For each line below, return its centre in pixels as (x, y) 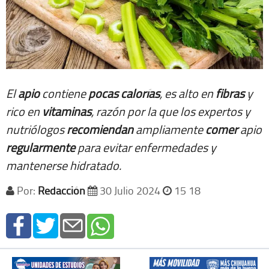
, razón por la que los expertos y (171, 111)
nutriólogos (36, 129)
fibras (230, 93)
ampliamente (169, 129)
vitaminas (67, 111)
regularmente (41, 147)
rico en (24, 111)
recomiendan (100, 129)
